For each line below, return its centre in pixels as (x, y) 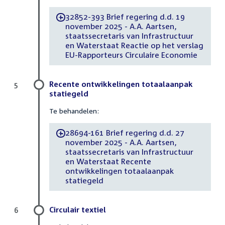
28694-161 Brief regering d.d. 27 (125, 133)
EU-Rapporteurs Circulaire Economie (131, 55)
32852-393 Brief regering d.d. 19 (125, 17)
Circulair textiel (78, 209)
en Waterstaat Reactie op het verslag (134, 45)
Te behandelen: (74, 110)
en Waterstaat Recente (108, 161)
